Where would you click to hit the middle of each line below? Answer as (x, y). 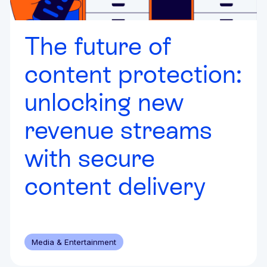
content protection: (133, 74)
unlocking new (104, 102)
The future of (97, 46)
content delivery (115, 186)
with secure (89, 158)
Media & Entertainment (74, 242)
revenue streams (118, 130)
